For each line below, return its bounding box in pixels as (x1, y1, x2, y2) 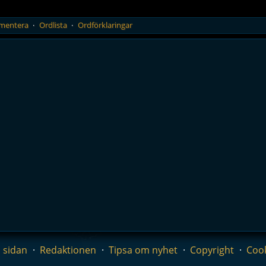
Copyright (190, 243, 234, 256)
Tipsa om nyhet (109, 243, 178, 256)
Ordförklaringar (78, 20, 132, 30)
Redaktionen (40, 243, 96, 256)
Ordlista (39, 20, 67, 30)
